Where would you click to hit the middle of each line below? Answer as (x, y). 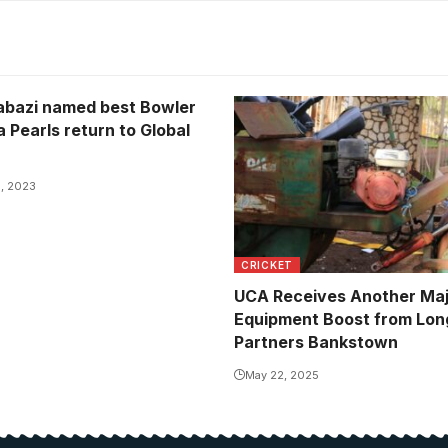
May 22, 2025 (282, 375)
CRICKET (267, 265)
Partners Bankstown (316, 342)
